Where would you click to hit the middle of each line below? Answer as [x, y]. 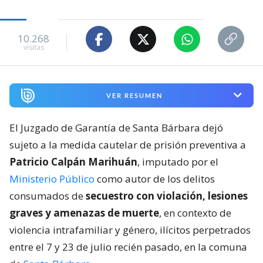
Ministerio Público [52, 178]
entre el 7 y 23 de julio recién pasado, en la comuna [128, 247]
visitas [33, 47]
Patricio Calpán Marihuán [73, 161]
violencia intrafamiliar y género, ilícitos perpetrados [130, 230]
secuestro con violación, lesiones [167, 195]
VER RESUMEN [134, 95]
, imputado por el [178, 161]
